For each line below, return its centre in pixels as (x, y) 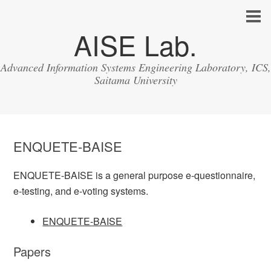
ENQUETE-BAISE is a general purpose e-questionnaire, (135, 175)
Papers (32, 251)
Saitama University (135, 80)
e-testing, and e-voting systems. (81, 191)
